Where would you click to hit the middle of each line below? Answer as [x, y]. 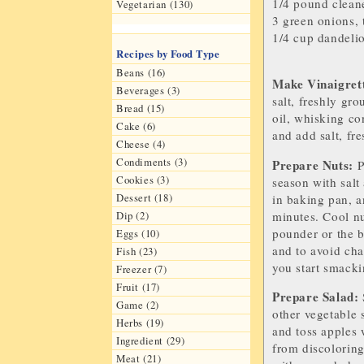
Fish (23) [137, 251]
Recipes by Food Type [168, 54]
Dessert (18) [145, 198]
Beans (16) [141, 73]
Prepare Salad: [316, 296]
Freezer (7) [142, 269]
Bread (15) [141, 108]
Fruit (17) [139, 287]
